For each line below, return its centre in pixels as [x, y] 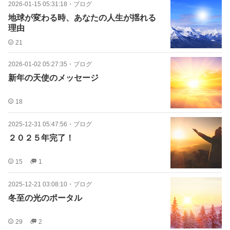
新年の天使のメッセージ [53, 78]
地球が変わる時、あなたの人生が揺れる [82, 18]
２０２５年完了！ [41, 138]
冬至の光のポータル [45, 198]
